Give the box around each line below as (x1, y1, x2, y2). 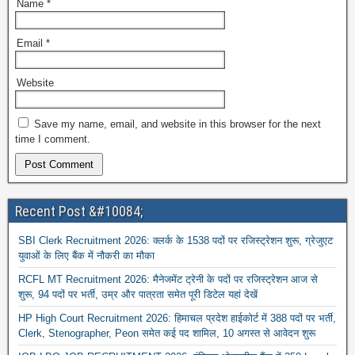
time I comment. (15, 132, 90, 145)
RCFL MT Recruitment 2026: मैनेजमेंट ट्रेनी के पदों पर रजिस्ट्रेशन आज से (18, 273, 318, 285)
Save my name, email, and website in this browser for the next (34, 117, 321, 130)
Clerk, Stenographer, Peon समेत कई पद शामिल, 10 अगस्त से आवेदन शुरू (18, 326, 315, 339)
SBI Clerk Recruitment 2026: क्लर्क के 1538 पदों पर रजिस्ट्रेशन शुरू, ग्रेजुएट (18, 234, 333, 246)
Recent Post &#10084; (15, 202, 143, 219)
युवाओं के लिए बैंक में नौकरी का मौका (18, 249, 155, 261)
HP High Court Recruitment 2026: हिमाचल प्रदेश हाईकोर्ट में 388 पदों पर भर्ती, (18, 311, 336, 324)
